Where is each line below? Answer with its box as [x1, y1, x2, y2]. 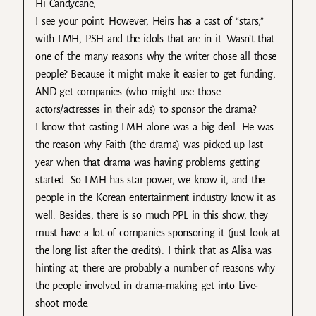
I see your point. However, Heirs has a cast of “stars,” [35, 15, 264, 27]
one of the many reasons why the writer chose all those [35, 50, 277, 62]
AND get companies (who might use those [35, 85, 221, 97]
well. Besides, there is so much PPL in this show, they [35, 209, 269, 221]
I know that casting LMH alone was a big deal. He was [35, 121, 274, 133]
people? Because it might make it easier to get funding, [35, 68, 276, 80]
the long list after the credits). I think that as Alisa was [35, 244, 272, 256]
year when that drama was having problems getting [35, 156, 260, 168]
